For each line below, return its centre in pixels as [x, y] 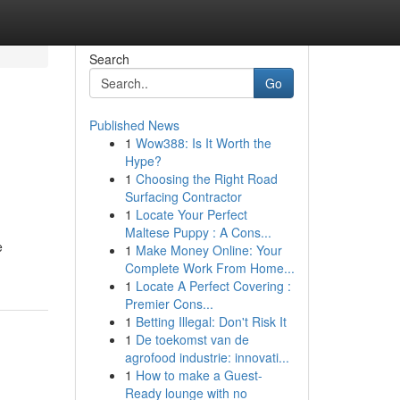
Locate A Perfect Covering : [213, 286]
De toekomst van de [192, 339]
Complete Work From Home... [209, 268]
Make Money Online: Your [208, 250]
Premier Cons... [169, 304]
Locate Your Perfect [191, 214]
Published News [134, 125]
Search [109, 59]
